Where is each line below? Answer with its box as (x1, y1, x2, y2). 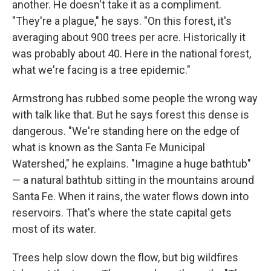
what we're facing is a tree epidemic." (12, 64, 191, 77)
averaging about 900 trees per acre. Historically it (12, 31, 246, 44)
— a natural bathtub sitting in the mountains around (12, 174, 254, 187)
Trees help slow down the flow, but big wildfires (12, 251, 238, 264)
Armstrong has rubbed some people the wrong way (12, 92, 258, 105)
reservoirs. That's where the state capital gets (12, 206, 232, 220)
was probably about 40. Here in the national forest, (12, 47, 251, 60)
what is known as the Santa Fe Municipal (12, 141, 205, 154)
